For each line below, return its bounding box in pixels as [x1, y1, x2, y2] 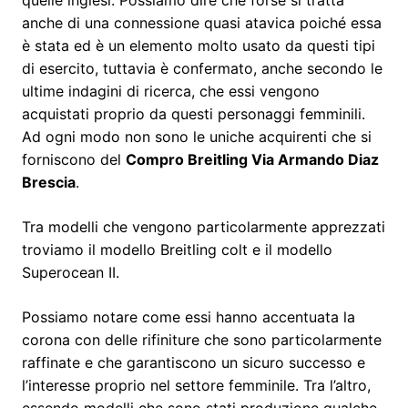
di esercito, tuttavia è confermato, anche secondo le [22, 58, 382, 77]
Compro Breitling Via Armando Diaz [126, 149, 379, 168]
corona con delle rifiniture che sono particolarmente [22, 330, 382, 349]
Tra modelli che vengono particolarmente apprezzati [22, 217, 385, 236]
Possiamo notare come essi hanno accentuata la [22, 307, 355, 326]
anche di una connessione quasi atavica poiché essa [22, 13, 382, 32]
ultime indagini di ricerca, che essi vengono [22, 81, 320, 100]
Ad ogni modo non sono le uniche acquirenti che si [22, 127, 372, 146]
